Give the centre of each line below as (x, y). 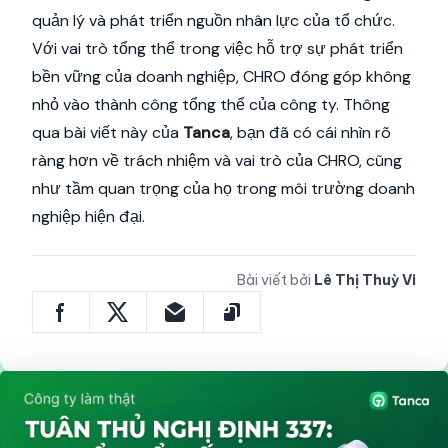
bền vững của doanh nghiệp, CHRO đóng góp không (221, 76)
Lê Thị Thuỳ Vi (365, 280)
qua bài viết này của (107, 132)
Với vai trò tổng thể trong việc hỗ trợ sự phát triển (217, 48)
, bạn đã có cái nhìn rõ (310, 132)
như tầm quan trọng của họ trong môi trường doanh (223, 188)
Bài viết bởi (274, 280)
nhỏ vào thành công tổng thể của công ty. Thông (211, 104)
